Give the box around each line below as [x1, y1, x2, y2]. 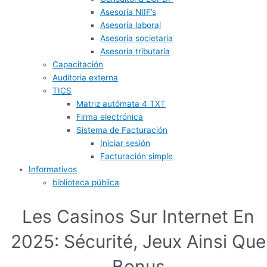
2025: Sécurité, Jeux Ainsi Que [11, 231, 266, 253]
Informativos [29, 164, 77, 175]
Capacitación [52, 60, 103, 70]
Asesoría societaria [100, 33, 173, 44]
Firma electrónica [76, 112, 143, 122]
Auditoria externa [52, 73, 118, 83]
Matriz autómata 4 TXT [76, 99, 166, 109]
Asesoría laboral [100, 20, 161, 30]
